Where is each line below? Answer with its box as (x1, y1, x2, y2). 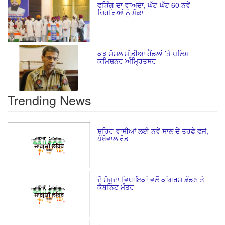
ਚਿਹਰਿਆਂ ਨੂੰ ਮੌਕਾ (97, 7, 144, 18)
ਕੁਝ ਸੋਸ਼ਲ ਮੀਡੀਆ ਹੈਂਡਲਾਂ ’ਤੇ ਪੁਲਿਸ (97, 48, 189, 59)
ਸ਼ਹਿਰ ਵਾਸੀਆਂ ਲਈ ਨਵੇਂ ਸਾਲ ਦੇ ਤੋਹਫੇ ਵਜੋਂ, (97, 126, 208, 136)
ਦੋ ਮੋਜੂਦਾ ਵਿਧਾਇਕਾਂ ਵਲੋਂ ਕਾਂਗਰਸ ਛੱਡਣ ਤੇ (97, 174, 204, 185)
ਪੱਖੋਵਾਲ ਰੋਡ (97, 133, 129, 144)
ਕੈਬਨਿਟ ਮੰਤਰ (97, 182, 134, 192)
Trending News (8, 91, 91, 109)
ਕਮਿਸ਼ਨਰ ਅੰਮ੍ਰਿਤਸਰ (97, 56, 156, 66)
